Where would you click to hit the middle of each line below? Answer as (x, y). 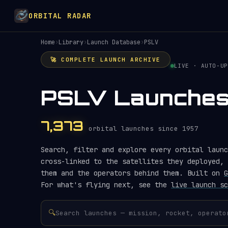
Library (71, 42)
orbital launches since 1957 (144, 129)
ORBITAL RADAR (60, 16)
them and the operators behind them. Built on (132, 173)
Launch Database (114, 42)
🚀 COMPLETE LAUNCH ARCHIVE (106, 60)
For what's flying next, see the (106, 185)
